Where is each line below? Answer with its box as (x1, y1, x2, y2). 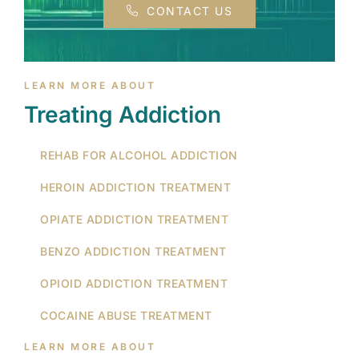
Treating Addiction (24, 100, 221, 128)
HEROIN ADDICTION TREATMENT (40, 179, 231, 194)
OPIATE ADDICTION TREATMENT (40, 212, 228, 226)
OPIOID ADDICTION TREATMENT (40, 276, 228, 290)
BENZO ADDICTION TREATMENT (40, 244, 227, 258)
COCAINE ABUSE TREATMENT (40, 308, 212, 322)
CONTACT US (147, 3, 233, 18)
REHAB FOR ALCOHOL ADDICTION (40, 147, 238, 162)
